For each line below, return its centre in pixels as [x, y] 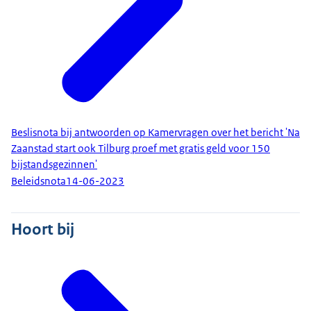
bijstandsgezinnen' [54, 164]
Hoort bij [43, 229]
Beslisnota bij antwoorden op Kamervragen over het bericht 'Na [155, 132]
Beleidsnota [39, 182]
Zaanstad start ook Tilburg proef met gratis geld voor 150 [141, 148]
